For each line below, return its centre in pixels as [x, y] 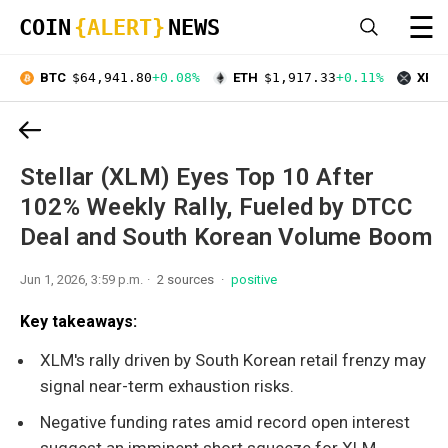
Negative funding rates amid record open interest [225, 421]
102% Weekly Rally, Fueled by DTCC [216, 206]
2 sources [187, 279]
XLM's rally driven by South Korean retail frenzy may [233, 359]
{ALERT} [119, 27]
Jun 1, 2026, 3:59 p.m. [81, 279]
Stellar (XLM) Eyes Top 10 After [197, 176]
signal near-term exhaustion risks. [167, 385]
